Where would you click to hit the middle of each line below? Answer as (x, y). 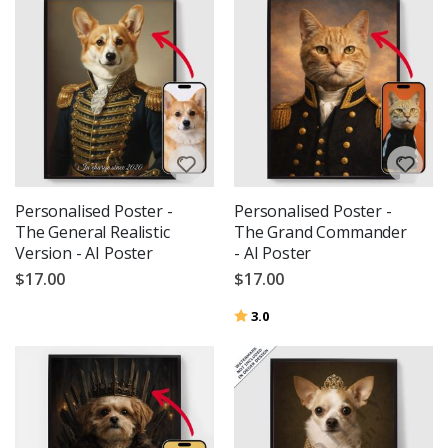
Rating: (256, 314)
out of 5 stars (309, 314)
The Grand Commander (320, 232)
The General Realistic (92, 232)
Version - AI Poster (84, 253)
